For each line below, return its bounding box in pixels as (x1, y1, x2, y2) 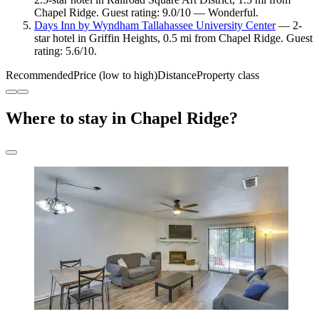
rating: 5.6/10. (34, 44, 97, 57)
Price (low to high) (73, 68, 157, 81)
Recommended (6, 68, 73, 81)
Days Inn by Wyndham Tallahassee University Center (34, 19, 276, 31)
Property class (197, 68, 259, 81)
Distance (157, 68, 197, 81)
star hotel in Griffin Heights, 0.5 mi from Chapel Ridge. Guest (34, 31, 313, 44)
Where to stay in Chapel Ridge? (6, 108, 238, 127)
